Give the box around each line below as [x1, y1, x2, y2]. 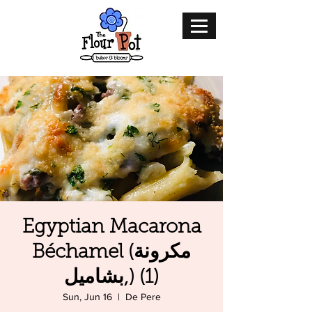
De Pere [125, 291, 161, 302]
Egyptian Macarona [22, 218, 201, 237]
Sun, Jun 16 [62, 291, 112, 302]
